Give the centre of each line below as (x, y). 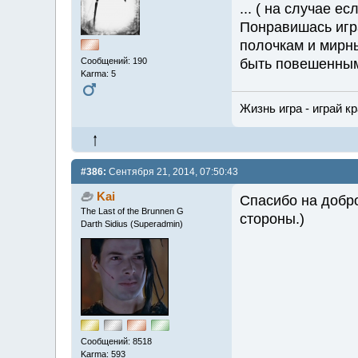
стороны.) (272, 219)
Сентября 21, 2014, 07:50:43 (172, 171)
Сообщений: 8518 (116, 342)
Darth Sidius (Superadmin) (131, 224)
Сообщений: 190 (113, 61)
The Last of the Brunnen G (132, 211)
